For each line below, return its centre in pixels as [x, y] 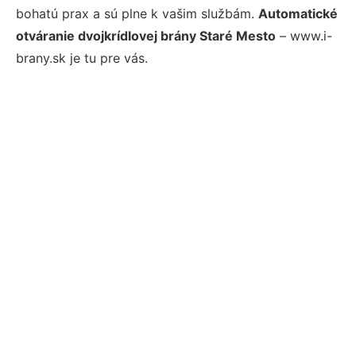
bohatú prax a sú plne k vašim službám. [137, 14]
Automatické [298, 14]
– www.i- [304, 36]
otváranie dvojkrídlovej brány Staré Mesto [146, 36]
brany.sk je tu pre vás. [82, 58]
